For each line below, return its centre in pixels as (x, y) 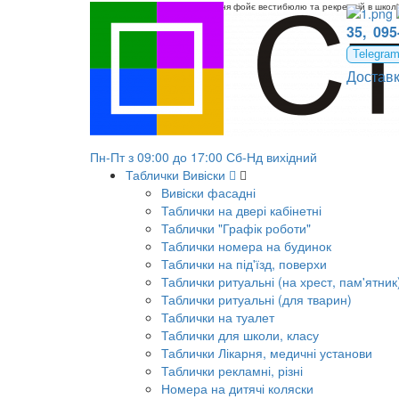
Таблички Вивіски (177, 175)
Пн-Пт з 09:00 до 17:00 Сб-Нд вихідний (204, 157)
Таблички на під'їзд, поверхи (244, 264)
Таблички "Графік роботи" (236, 228)
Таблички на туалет (218, 317)
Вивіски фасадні (208, 192)
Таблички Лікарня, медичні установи (267, 353)
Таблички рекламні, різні (232, 370)
